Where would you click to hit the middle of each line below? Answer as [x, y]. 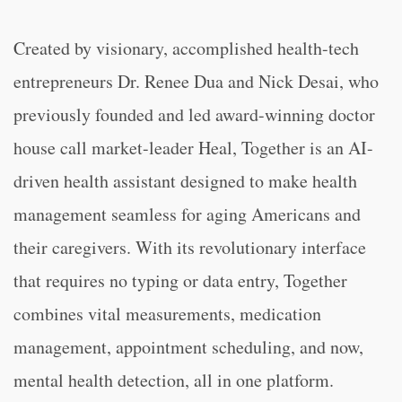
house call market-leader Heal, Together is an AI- [193, 148]
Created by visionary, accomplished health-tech [186, 48]
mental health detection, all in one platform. [174, 380]
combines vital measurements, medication [167, 314]
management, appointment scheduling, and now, [188, 347]
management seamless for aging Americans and [187, 214]
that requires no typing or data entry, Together [180, 280]
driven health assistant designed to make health [185, 181]
